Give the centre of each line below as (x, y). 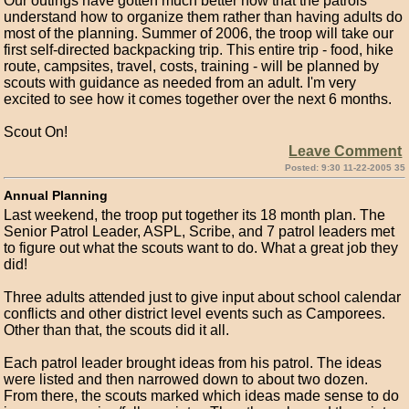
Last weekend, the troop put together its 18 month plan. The (195, 215)
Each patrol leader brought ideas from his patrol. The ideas (193, 363)
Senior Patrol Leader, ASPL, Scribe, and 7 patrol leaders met (199, 231)
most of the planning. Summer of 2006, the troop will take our (199, 33)
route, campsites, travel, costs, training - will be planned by (192, 66)
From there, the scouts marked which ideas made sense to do (202, 396)
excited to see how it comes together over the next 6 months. (198, 99)
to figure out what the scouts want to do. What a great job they (201, 248)
